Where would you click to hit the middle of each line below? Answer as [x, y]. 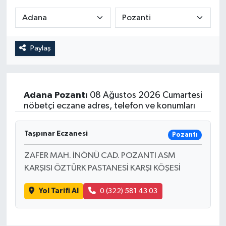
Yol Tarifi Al [59, 191]
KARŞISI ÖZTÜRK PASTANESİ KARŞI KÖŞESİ [102, 168]
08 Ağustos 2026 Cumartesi [145, 96]
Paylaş [40, 48]
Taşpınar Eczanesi [56, 134]
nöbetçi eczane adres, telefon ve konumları [109, 106]
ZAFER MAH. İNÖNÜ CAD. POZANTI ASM [100, 155]
